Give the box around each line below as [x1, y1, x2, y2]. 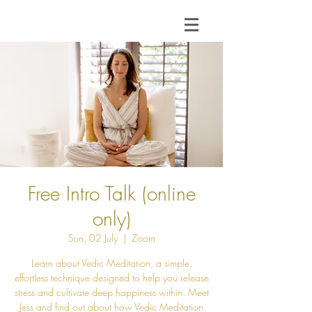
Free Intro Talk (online [27, 180, 196, 206]
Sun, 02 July [68, 231, 118, 244]
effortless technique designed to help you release [14, 271, 209, 284]
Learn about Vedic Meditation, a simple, [31, 256, 192, 270]
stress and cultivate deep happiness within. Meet [14, 286, 209, 299]
